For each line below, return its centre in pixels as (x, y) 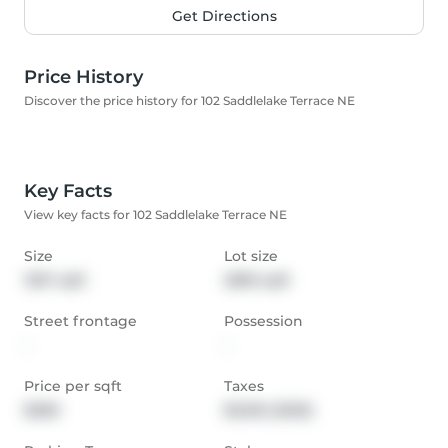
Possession (263, 321)
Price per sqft (73, 386)
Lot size (251, 256)
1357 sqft (55, 280)
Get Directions (224, 16)
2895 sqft (257, 280)
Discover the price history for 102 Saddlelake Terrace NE (189, 101)
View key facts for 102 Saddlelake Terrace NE (155, 215)
